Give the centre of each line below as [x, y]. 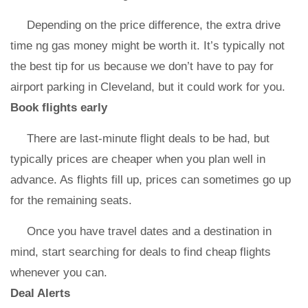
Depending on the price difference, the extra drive [154, 25]
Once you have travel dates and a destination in [149, 231]
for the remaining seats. [71, 200]
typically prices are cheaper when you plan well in [138, 159]
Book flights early [64, 108]
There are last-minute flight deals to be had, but [148, 139]
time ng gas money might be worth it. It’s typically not [147, 46]
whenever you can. [60, 273]
